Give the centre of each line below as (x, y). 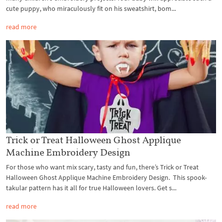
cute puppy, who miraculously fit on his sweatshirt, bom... (91, 8)
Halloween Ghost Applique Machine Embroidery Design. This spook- (106, 178)
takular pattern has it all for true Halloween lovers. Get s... (91, 188)
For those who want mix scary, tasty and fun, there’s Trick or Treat (102, 167)
